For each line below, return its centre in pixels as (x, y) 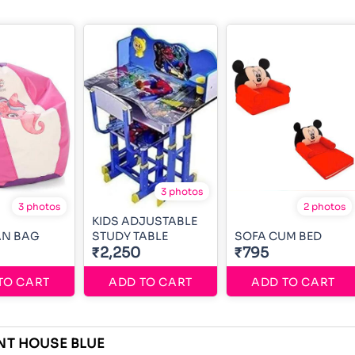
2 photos (324, 206)
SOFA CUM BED (278, 236)
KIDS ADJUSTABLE (145, 221)
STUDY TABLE (130, 236)
